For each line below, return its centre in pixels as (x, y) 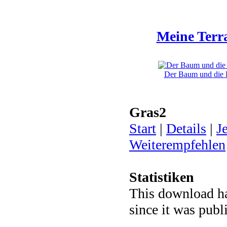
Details (186, 128)
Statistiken (162, 177)
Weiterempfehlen (177, 145)
